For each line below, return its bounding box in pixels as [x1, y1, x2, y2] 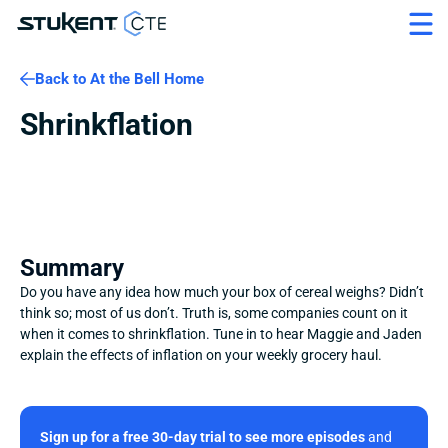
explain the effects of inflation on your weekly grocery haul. [20, 347, 382, 363]
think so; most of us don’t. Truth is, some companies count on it [20, 305, 408, 321]
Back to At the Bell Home [35, 70, 204, 88]
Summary [20, 254, 124, 282]
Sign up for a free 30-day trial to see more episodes [40, 429, 365, 445]
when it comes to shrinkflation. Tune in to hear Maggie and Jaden [20, 326, 422, 342]
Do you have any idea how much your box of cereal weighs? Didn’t [20, 284, 424, 300]
